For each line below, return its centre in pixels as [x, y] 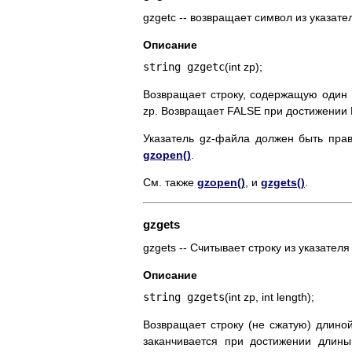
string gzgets [184, 297]
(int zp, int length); [269, 297]
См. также [170, 183]
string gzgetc [184, 67]
